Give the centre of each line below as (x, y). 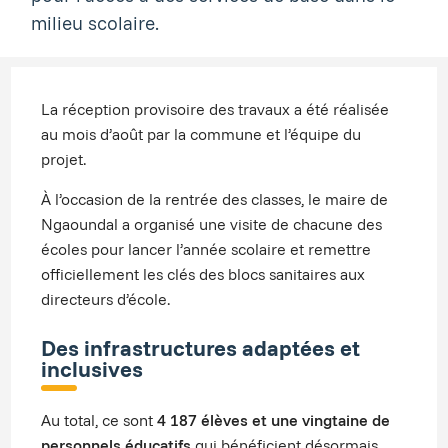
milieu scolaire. (95, 23)
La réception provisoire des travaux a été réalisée (215, 109)
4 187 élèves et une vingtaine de (274, 420)
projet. (64, 159)
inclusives (92, 369)
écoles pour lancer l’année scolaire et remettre (206, 249)
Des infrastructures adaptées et (201, 348)
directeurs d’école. (106, 299)
